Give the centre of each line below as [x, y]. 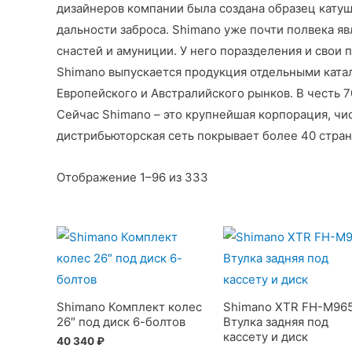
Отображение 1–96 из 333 [132, 178]
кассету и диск [265, 336]
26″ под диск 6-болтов [121, 321]
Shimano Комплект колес [129, 306]
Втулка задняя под [275, 321]
